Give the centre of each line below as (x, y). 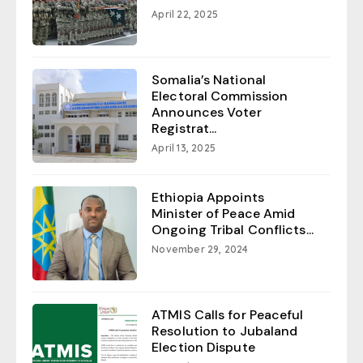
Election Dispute (203, 347)
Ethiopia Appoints (208, 197)
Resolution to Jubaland (225, 331)
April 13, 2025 (184, 147)
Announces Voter (207, 112)
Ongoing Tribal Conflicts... (233, 229)
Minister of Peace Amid (224, 213)
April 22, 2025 (185, 14)
